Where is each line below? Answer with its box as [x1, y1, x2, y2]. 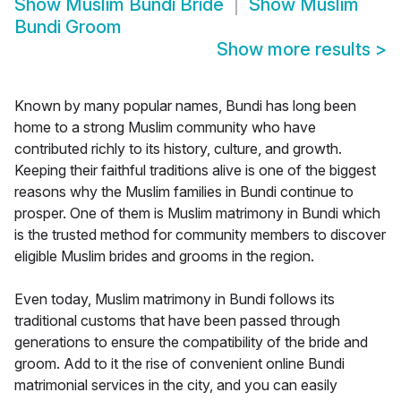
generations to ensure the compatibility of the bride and [14, 333, 368, 352]
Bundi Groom [14, 16, 122, 38]
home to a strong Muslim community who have [14, 118, 316, 137]
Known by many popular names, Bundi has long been [14, 97, 356, 115]
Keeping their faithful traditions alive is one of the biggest [14, 161, 376, 180]
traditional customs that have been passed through [14, 311, 340, 330]
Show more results [217, 38, 375, 61]
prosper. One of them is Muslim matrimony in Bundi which [14, 204, 380, 223]
